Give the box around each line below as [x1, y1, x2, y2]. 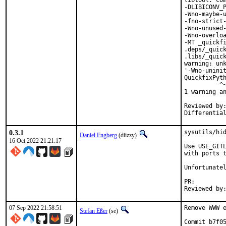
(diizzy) [117, 132, 138, 139]
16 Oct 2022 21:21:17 [9, 137, 62, 144]
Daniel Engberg [80, 132, 117, 139]
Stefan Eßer [80, 207, 107, 214]
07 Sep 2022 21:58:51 [9, 204, 62, 211]
